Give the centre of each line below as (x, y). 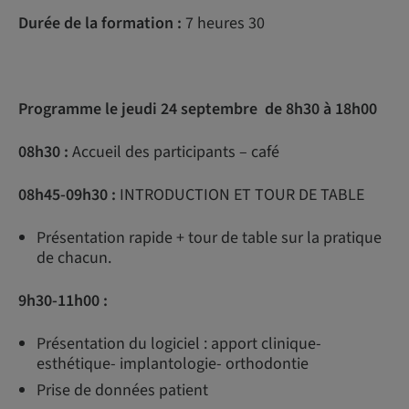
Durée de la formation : (100, 23)
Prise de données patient (122, 390)
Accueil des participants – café (176, 152)
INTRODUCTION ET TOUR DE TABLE (242, 195)
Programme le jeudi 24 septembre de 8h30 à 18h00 (198, 109)
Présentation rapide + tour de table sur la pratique (209, 238)
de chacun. (74, 258)
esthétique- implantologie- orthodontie (173, 364)
